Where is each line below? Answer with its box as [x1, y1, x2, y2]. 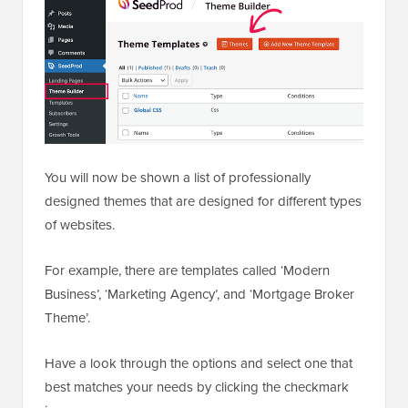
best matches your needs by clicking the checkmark [45, 377, 349, 398]
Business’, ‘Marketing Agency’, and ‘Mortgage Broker [45, 284, 354, 305]
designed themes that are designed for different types [45, 191, 362, 212]
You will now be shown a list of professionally [45, 168, 311, 189]
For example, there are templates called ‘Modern [45, 260, 330, 281]
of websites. [45, 215, 115, 236]
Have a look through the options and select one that [45, 353, 352, 374]
